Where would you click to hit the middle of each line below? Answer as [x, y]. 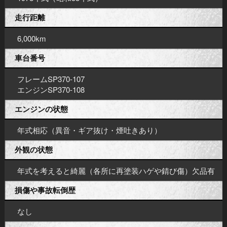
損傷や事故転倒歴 [45, 190]
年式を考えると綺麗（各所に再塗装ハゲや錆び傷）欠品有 [116, 171]
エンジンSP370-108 [51, 90]
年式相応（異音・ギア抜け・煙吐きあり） [89, 130]
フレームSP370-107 [51, 79]
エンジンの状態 [41, 109]
